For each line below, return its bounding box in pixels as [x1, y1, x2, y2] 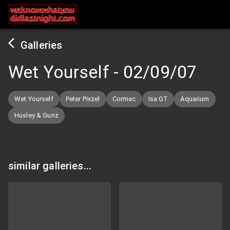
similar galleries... [8, 160, 91, 172]
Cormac [112, 95, 136, 103]
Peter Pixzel [65, 95, 100, 103]
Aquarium [180, 95, 209, 103]
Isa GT [148, 95, 168, 103]
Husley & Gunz [14, 111, 59, 119]
